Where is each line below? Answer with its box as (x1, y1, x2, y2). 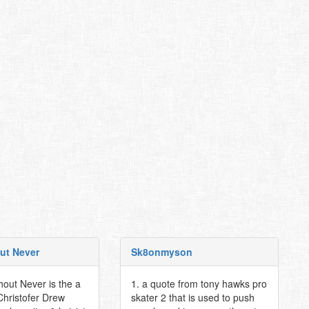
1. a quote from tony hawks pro (130, 277, 267, 290)
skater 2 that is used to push (130, 290, 255, 304)
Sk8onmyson (130, 245, 192, 259)
